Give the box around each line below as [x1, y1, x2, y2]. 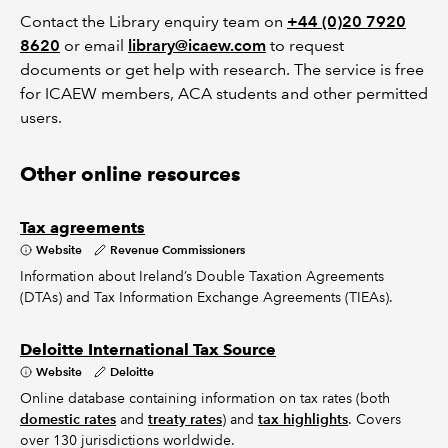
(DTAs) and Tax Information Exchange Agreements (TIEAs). [20, 288, 393, 306]
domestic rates [20, 410, 116, 428]
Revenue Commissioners [110, 242, 245, 257]
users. [20, 108, 62, 127]
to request [266, 36, 344, 55]
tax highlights [258, 410, 348, 428]
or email [60, 36, 128, 55]
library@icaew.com [128, 36, 266, 55]
